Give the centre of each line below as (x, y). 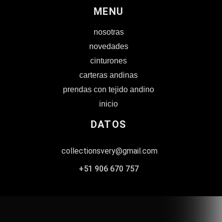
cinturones (109, 61)
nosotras (109, 32)
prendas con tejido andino (109, 89)
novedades (109, 46)
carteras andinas (109, 75)
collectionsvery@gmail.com (109, 151)
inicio (109, 104)
